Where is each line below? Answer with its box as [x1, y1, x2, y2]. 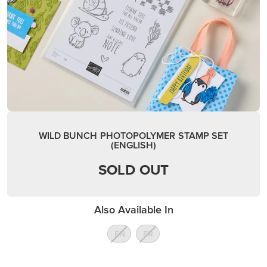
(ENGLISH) [110, 139, 157, 150]
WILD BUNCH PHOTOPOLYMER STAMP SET [38, 130, 229, 141]
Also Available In [94, 203, 173, 216]
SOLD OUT [98, 162, 169, 178]
